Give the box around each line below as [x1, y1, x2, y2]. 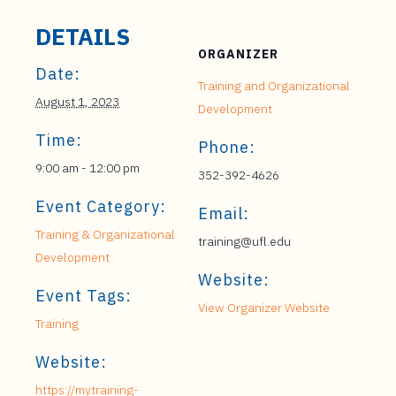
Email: [198, 203, 249, 224]
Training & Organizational [35, 226, 175, 242]
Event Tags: [35, 286, 132, 306]
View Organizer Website [198, 300, 330, 316]
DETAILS [35, 21, 130, 51]
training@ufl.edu [198, 233, 291, 249]
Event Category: [35, 196, 166, 217]
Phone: [198, 137, 255, 157]
